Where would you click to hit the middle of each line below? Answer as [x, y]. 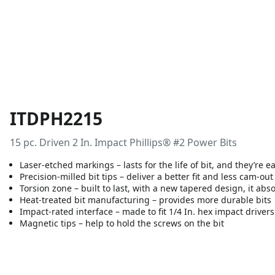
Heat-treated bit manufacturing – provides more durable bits [145, 200]
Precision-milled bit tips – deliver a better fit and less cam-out [146, 176]
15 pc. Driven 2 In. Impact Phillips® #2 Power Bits [123, 142]
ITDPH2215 [56, 118]
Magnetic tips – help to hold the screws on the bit [122, 223]
